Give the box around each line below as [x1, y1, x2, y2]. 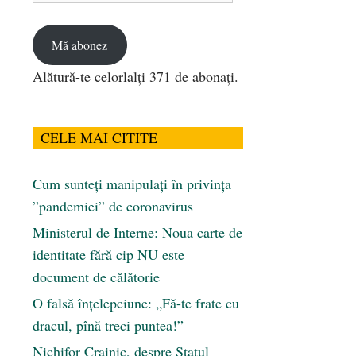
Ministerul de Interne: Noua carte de [33, 222, 242, 242]
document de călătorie [33, 267, 160, 287]
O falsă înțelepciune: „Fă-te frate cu [33, 293, 239, 313]
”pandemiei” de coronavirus [33, 196, 193, 216]
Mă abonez [52, 36, 108, 53]
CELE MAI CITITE [41, 128, 157, 148]
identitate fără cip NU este [33, 245, 184, 265]
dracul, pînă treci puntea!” [33, 315, 184, 335]
